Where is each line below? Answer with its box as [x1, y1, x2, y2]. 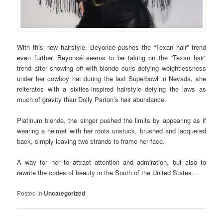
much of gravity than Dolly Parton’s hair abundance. [17, 95, 167, 105]
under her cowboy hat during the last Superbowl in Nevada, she [17, 74, 206, 84]
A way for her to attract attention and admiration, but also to [17, 157, 206, 167]
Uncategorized [44, 188, 86, 198]
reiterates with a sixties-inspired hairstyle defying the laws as [17, 84, 206, 94]
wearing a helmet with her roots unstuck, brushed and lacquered [17, 126, 206, 136]
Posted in [17, 188, 43, 197]
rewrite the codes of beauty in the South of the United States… [17, 168, 199, 178]
